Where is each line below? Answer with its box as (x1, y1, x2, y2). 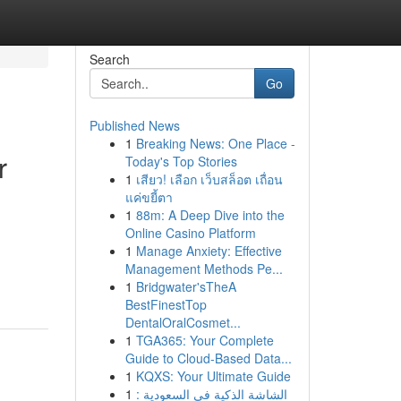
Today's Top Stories (124, 152, 237, 170)
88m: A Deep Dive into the (135, 206, 285, 224)
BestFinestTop (124, 295, 207, 313)
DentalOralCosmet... (124, 313, 241, 331)
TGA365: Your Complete (135, 331, 274, 349)
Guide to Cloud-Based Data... (124, 349, 292, 367)
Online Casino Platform (124, 224, 256, 242)
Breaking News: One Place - (135, 134, 295, 152)
